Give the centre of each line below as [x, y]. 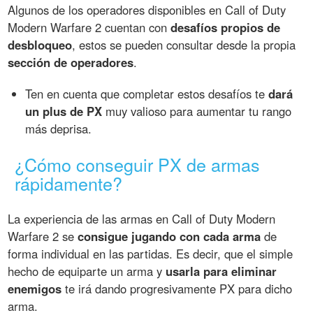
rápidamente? [69, 183]
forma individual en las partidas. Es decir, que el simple [151, 254]
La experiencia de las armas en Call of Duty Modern [142, 219]
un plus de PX [64, 111]
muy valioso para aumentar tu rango [197, 111]
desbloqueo [40, 45]
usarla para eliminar [221, 271]
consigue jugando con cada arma [169, 236]
